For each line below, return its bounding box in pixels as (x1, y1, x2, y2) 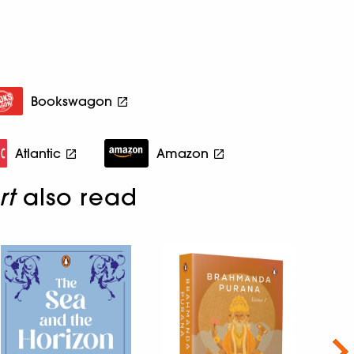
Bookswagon (31, 92, 113, 109)
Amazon (156, 145, 209, 161)
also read (15, 183, 138, 211)
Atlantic (15, 145, 62, 161)
